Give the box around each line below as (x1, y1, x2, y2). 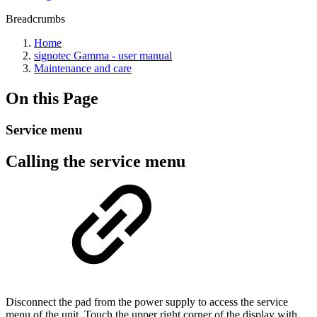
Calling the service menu (6, 151, 185, 171)
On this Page (6, 88, 98, 108)
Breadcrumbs (6, 13, 65, 25)
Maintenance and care (34, 62, 132, 74)
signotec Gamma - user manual (34, 50, 172, 62)
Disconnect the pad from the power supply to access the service (6, 295, 288, 308)
